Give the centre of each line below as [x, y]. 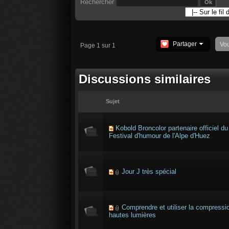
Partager [184, 44]
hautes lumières [132, 215]
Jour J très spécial [149, 171]
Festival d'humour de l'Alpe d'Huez [159, 136]
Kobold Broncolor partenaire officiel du [172, 128]
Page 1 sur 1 [98, 45]
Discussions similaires [145, 79]
